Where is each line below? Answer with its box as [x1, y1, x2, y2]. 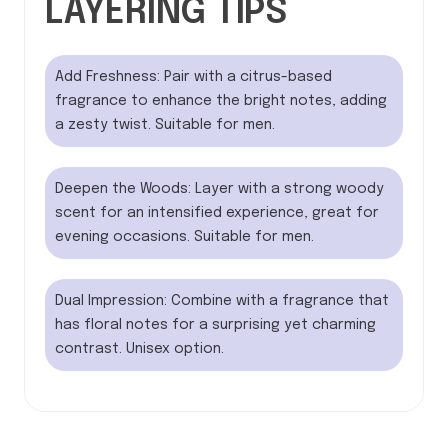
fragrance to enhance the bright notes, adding [55, 94, 387, 109]
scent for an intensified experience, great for [55, 206, 379, 221]
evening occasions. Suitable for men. [55, 230, 314, 245]
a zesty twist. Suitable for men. [55, 118, 275, 133]
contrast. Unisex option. [55, 342, 224, 357]
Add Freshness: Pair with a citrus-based [55, 70, 332, 85]
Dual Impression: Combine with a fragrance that [55, 294, 389, 309]
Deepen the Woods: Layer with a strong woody [55, 182, 384, 197]
